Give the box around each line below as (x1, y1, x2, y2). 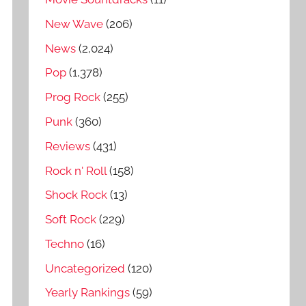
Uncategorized (45, 261, 126, 275)
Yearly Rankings (45, 286, 130, 300)
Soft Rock (45, 212, 97, 227)
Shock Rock (45, 188, 108, 202)
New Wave (45, 16, 104, 31)
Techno (45, 236, 85, 251)
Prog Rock (45, 90, 101, 105)
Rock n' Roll (45, 163, 107, 178)
